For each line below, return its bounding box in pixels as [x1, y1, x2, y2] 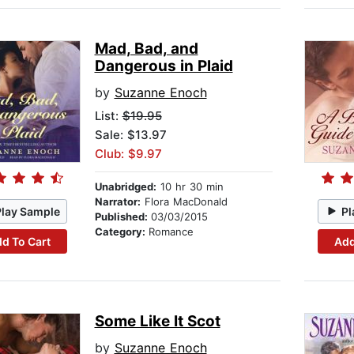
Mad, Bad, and [94, 40, 198, 58]
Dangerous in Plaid [94, 57, 233, 76]
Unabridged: [94, 180, 156, 194]
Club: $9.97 [94, 146, 162, 162]
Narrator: [94, 195, 141, 209]
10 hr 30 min [156, 180, 224, 194]
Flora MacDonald [140, 195, 228, 209]
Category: [94, 225, 149, 239]
